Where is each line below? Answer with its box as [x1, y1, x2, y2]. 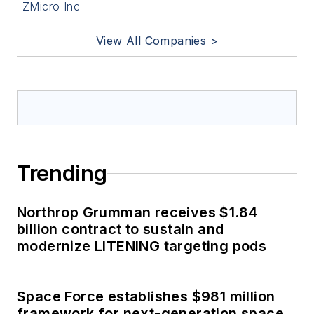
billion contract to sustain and [17, 221, 224, 238]
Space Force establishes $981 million [17, 288, 275, 306]
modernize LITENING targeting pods [17, 238, 267, 255]
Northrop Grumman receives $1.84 [17, 204, 258, 221]
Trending [17, 161, 107, 186]
